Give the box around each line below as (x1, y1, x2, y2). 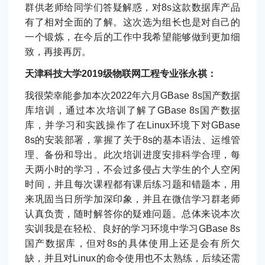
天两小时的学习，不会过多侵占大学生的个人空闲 (25, 164, 240, 175)
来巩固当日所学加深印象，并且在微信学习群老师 (25, 194, 240, 205)
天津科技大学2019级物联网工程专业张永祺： (25, 69, 216, 79)
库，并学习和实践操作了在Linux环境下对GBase (25, 120, 240, 131)
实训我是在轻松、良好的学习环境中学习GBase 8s (25, 224, 240, 234)
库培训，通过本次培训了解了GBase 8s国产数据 (25, 105, 240, 116)
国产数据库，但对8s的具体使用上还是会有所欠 (25, 238, 240, 249)
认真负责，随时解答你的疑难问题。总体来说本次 (25, 209, 240, 219)
